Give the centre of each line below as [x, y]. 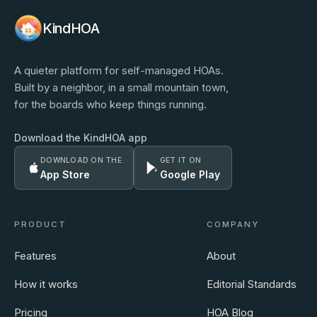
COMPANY [233, 224]
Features [35, 255]
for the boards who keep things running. [110, 104]
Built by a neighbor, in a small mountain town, [121, 87]
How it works [46, 284]
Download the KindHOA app [81, 138]
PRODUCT [41, 224]
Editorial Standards [252, 284]
